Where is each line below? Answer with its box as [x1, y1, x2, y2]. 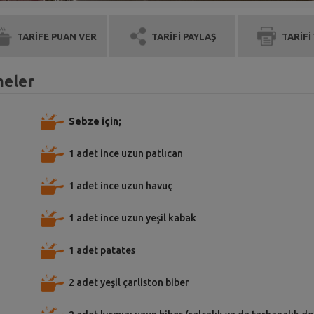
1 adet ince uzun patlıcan [69, 148, 183, 159]
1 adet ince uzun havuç [69, 180, 172, 191]
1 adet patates [69, 245, 135, 256]
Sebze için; [69, 116, 121, 127]
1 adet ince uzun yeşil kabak [69, 212, 196, 224]
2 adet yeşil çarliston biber [69, 277, 189, 288]
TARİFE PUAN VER [16, 32, 97, 41]
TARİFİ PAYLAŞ [151, 32, 217, 41]
